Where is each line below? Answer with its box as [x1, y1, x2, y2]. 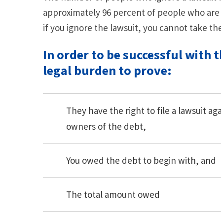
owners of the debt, [66, 120, 146, 133]
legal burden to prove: [43, 62, 172, 79]
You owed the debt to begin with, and [66, 154, 216, 167]
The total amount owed [66, 188, 160, 201]
